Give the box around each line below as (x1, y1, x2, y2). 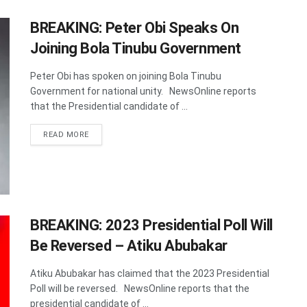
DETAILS (88, 130, 122, 139)
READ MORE (43, 130, 89, 140)
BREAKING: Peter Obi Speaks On (30, 19, 239, 37)
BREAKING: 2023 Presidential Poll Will (30, 216, 273, 234)
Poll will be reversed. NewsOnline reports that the (30, 282, 249, 294)
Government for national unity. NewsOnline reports (30, 86, 256, 97)
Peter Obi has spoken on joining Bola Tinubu (30, 71, 221, 82)
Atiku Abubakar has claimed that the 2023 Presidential (30, 267, 269, 279)
